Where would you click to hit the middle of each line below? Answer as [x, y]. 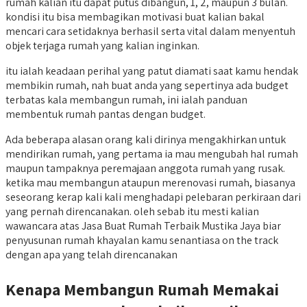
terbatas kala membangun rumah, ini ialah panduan [126, 99]
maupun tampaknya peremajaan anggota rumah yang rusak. [145, 168]
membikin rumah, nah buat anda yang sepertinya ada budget [147, 85]
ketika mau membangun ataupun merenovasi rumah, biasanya [150, 182]
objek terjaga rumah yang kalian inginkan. [102, 45]
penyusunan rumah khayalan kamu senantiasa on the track [142, 240]
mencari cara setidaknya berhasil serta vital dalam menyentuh [150, 31]
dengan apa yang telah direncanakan [91, 254]
